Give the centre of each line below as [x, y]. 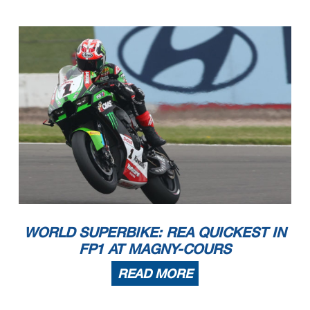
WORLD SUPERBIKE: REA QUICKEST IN [155, 231]
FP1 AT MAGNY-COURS [155, 248]
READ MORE [155, 273]
